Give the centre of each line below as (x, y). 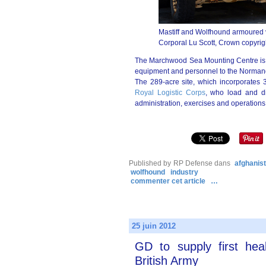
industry (184, 172)
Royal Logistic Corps (170, 93)
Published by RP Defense (171, 163)
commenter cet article (169, 181)
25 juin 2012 (154, 226)
